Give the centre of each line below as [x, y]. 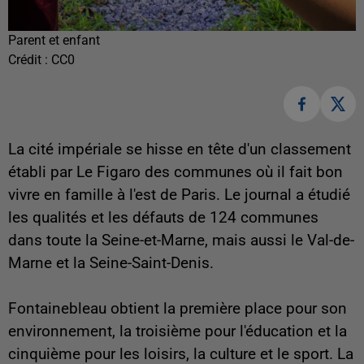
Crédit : [30, 59]
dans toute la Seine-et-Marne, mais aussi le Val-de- [181, 241]
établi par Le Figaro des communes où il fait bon [175, 173]
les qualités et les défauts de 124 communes [163, 218]
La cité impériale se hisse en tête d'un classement [180, 150]
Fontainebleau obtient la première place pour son [178, 309]
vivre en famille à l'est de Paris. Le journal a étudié [179, 195]
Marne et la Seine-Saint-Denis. [111, 264]
